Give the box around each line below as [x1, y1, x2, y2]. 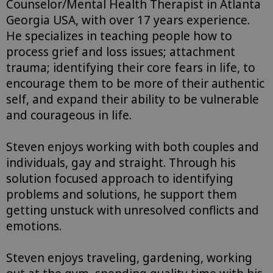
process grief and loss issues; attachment [6, 44, 235, 60]
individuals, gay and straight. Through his [6, 155, 236, 171]
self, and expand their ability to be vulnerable [6, 91, 259, 108]
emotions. [6, 218, 62, 235]
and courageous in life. [6, 107, 132, 124]
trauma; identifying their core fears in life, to [6, 60, 255, 76]
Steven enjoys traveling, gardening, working [6, 250, 252, 266]
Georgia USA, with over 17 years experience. [6, 12, 253, 29]
